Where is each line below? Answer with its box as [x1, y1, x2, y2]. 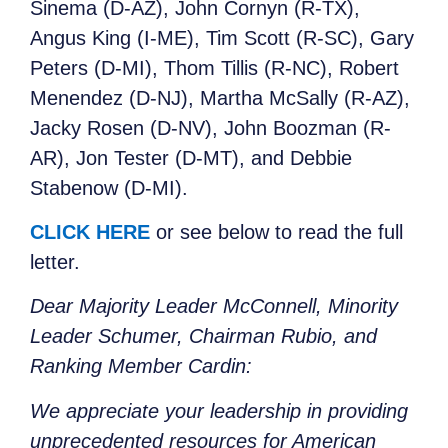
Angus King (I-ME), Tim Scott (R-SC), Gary [30, 26, 414, 49]
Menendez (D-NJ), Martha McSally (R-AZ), [30, 86, 410, 109]
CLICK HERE [30, 220, 150, 243]
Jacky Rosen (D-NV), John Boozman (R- [30, 116, 391, 139]
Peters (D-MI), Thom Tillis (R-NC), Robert [30, 56, 399, 79]
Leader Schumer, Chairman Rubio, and [30, 325, 377, 348]
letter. [30, 250, 80, 273]
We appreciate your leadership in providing [30, 399, 408, 422]
